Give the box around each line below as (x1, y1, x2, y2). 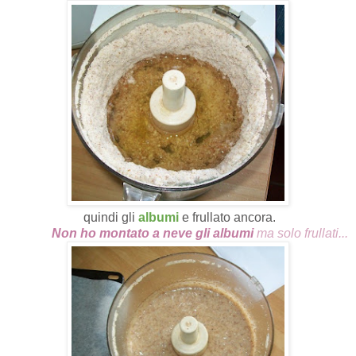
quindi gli (80, 211, 138, 225)
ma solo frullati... (257, 226, 348, 241)
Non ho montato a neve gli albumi (52, 226, 257, 241)
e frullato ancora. (179, 211, 276, 225)
